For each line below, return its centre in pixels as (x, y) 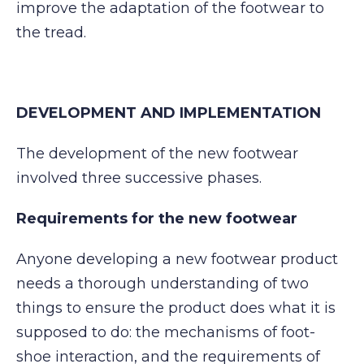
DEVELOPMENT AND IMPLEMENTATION (169, 113)
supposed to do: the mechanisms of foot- (166, 332)
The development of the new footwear (157, 154)
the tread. (51, 32)
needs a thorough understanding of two (162, 283)
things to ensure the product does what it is (176, 308)
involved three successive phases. (139, 178)
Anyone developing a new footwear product (177, 259)
